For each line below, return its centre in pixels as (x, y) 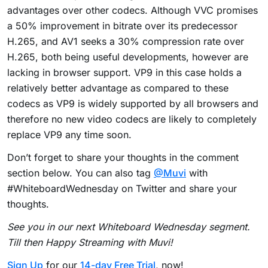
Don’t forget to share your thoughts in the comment (123, 157)
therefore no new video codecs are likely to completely (132, 119)
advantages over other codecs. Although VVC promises (133, 10)
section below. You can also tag (80, 173)
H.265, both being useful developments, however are (128, 57)
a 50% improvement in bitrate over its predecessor (122, 25)
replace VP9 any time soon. (69, 134)
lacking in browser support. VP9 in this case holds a (124, 72)
